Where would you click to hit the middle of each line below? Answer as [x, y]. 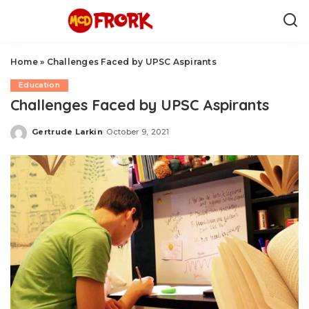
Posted [48, 137]
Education [40, 85]
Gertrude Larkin [68, 131]
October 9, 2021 [138, 131]
